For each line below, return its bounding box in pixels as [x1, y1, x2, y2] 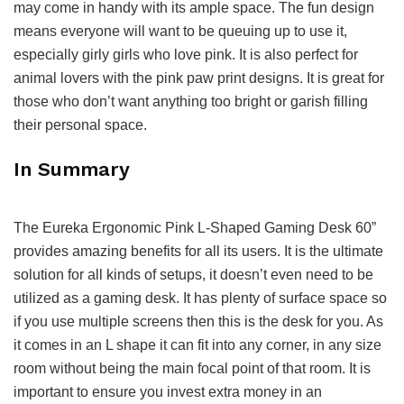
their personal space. [14, 116, 151, 133]
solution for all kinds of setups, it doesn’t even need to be [14, 266, 373, 282]
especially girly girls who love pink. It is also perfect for [14, 46, 358, 62]
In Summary [14, 158, 130, 181]
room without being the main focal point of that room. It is [14, 360, 371, 376]
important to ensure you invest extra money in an [14, 383, 322, 399]
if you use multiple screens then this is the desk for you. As [14, 313, 383, 329]
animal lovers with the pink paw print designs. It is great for [14, 69, 384, 86]
